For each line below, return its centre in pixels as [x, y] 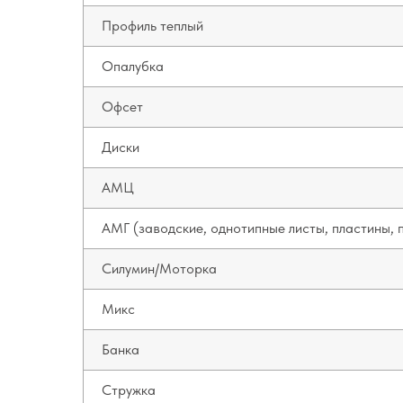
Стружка [129, 390]
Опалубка [133, 66]
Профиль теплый [152, 26]
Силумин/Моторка [159, 269]
